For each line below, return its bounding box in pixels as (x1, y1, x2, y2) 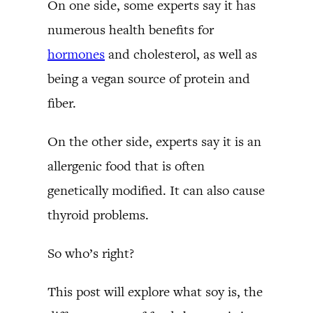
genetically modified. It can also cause (48, 181, 265, 199)
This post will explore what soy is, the (48, 282, 263, 300)
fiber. (48, 94, 76, 112)
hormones (48, 45, 105, 63)
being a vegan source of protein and (48, 69, 250, 87)
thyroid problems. (48, 205, 149, 224)
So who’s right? (48, 244, 134, 262)
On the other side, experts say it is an (48, 132, 261, 150)
